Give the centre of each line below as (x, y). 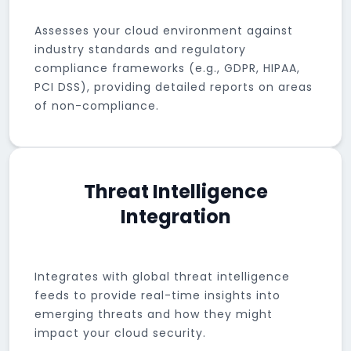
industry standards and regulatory (141, 49)
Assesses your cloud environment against (164, 31)
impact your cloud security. (121, 333)
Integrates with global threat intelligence (163, 277)
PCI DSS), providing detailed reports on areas (174, 87)
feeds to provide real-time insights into (158, 295)
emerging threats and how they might (154, 314)
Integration (175, 217)
